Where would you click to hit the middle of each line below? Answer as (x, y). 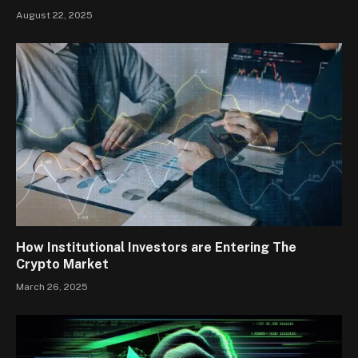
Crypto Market (62, 265)
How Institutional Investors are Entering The (156, 248)
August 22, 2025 (54, 15)
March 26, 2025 (52, 287)
